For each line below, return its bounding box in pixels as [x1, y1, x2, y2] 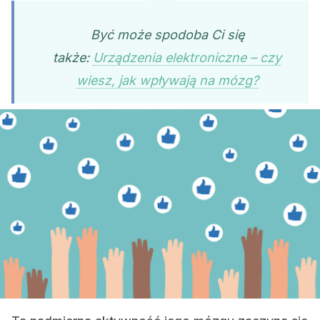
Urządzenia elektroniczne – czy [93, 50, 281, 65]
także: [53, 50, 93, 65]
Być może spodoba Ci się [90, 27, 244, 42]
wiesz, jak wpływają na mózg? [76, 73, 259, 88]
